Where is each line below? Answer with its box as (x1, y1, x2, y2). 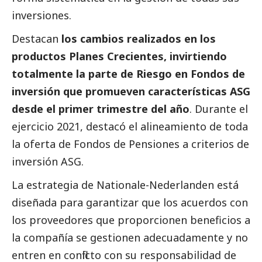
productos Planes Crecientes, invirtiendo (12, 49, 227, 64)
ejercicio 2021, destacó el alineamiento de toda (12, 119, 248, 134)
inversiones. (12, 8, 71, 23)
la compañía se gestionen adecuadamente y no (12, 230, 248, 245)
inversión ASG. (12, 154, 84, 169)
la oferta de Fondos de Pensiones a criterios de (12, 137, 249, 151)
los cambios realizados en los (58, 32, 216, 46)
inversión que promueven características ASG (12, 84, 250, 99)
